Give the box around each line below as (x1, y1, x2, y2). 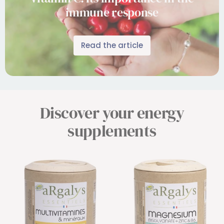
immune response (65, 3, 158, 20)
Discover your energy (40, 101, 184, 124)
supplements (67, 119, 156, 142)
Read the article (81, 39, 143, 50)
